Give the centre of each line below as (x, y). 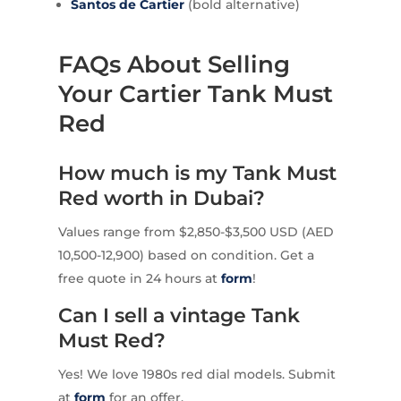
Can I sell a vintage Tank (179, 315)
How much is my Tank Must (197, 173)
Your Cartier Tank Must (195, 94)
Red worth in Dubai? (161, 198)
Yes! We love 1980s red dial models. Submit (196, 374)
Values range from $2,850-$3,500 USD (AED (196, 231)
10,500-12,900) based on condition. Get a (186, 255)
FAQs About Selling (174, 64)
